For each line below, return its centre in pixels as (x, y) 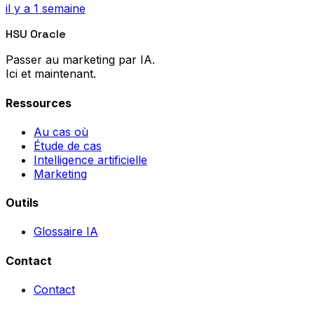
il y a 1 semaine (46, 9)
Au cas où (61, 131)
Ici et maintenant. (51, 74)
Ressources (39, 103)
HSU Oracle (36, 34)
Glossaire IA (66, 232)
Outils (22, 203)
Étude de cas (68, 145)
